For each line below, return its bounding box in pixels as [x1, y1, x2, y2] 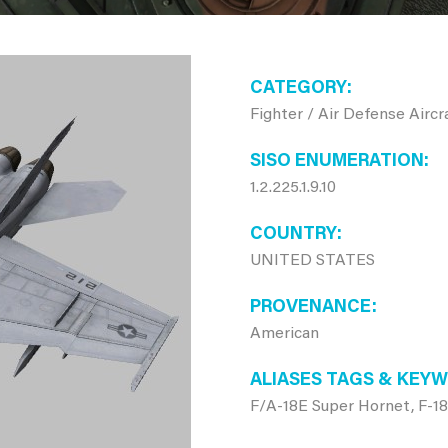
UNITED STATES [249, 253, 375, 269]
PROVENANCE [249, 299, 372, 317]
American [249, 326, 319, 342]
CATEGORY [249, 80, 347, 98]
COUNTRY [249, 226, 337, 244]
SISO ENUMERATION [249, 153, 424, 171]
